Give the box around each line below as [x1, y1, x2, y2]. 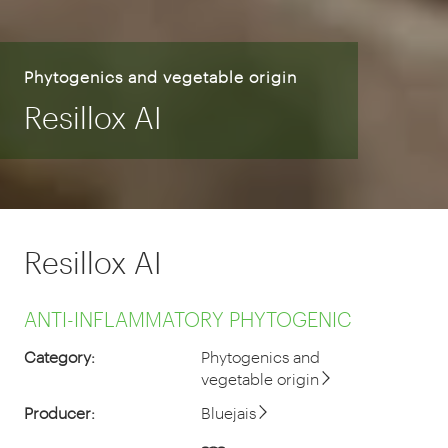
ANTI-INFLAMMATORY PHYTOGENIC [24, 306, 352, 331]
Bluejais [200, 402, 256, 422]
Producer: [24, 402, 95, 422]
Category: [24, 346, 95, 366]
